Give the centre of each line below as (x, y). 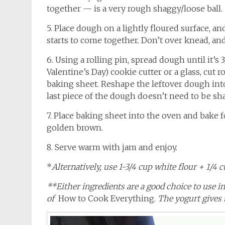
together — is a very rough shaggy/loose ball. (135, 9)
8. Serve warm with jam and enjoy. (112, 147)
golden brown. (75, 128)
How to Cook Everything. (107, 198)
